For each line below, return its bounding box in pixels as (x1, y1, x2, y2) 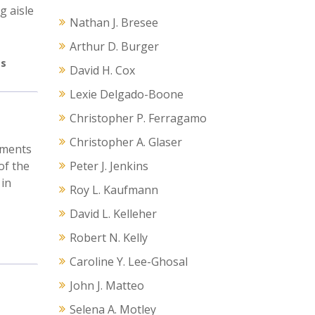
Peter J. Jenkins (69, 158, 148, 174)
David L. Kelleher (69, 206, 157, 222)
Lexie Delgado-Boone (69, 86, 184, 103)
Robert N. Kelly (69, 230, 148, 246)
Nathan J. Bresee (69, 15, 158, 31)
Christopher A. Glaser (69, 134, 182, 150)
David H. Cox (69, 63, 135, 79)
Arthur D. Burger (69, 39, 159, 55)
